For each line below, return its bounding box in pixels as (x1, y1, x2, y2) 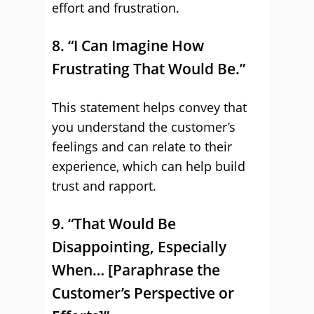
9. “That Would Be (52, 214, 176, 233)
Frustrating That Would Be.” (52, 59, 245, 78)
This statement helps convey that (52, 99, 247, 116)
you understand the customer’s (52, 118, 235, 135)
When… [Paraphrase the (52, 260, 220, 280)
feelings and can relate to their (52, 138, 232, 155)
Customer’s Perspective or (52, 283, 234, 303)
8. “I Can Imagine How (52, 36, 204, 55)
